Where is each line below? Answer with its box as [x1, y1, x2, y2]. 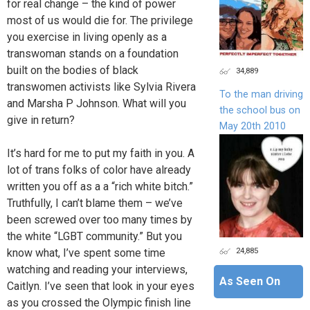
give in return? [7, 113, 75, 127]
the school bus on [219, 104, 300, 116]
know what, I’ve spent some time [7, 246, 165, 260]
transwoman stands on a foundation [7, 47, 179, 61]
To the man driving [219, 88, 303, 100]
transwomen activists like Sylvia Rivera [7, 80, 196, 94]
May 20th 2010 [219, 120, 286, 132]
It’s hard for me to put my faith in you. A [7, 147, 194, 161]
